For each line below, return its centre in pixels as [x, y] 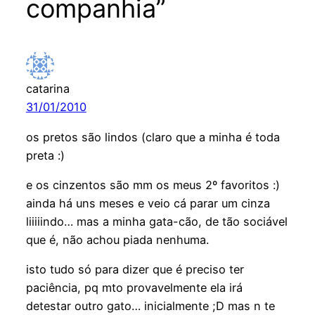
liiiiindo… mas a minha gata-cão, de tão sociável [156, 221]
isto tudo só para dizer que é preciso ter [135, 270]
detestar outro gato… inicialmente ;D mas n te [150, 306]
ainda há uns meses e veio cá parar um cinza [148, 203]
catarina [47, 89]
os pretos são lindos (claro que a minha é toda [153, 137]
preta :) [45, 155]
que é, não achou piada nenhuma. [117, 239]
